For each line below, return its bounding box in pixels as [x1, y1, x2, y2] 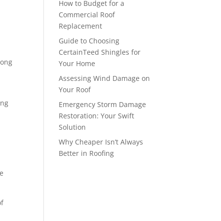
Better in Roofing [59, 148, 114, 158]
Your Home [59, 59, 96, 68]
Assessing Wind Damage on [59, 74, 150, 83]
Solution [59, 122, 86, 132]
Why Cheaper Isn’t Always [59, 137, 144, 147]
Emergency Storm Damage [59, 100, 147, 109]
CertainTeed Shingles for [59, 47, 141, 57]
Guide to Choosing [59, 36, 120, 45]
